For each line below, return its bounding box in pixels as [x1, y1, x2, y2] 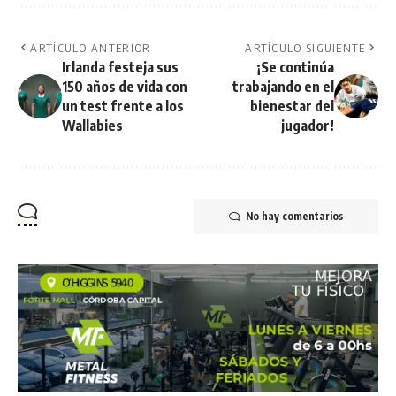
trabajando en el [232, 77, 334, 95]
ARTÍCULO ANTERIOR [30, 40, 151, 55]
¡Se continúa [256, 57, 334, 76]
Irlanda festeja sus [62, 57, 179, 76]
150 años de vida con [62, 77, 187, 95]
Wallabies [62, 116, 123, 134]
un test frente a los [62, 96, 184, 115]
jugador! [281, 116, 334, 134]
